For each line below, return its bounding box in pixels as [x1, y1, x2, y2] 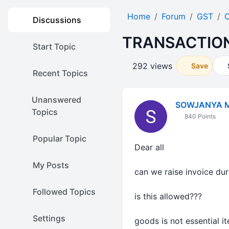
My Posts [33, 160, 69, 170]
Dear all [134, 142, 164, 152]
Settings [33, 213, 65, 223]
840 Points [182, 112, 216, 120]
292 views [132, 60, 172, 71]
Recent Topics [33, 68, 88, 78]
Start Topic [33, 41, 76, 52]
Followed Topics [33, 187, 96, 197]
